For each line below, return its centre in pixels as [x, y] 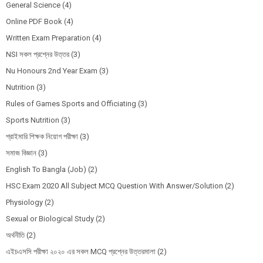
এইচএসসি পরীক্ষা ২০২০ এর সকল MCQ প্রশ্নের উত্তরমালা [81, 252]
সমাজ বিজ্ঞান [21, 153]
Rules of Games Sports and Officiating [71, 104]
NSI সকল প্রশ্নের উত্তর [38, 55]
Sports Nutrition [33, 120]
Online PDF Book [34, 22]
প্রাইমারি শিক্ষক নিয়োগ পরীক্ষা [42, 137]
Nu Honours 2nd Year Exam [52, 71]
